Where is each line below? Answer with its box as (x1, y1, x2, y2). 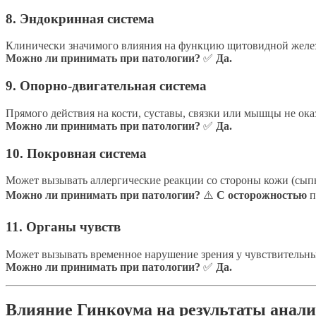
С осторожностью (217, 189, 307, 202)
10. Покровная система (6, 145, 147, 161)
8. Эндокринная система (6, 11, 154, 26)
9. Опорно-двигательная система (6, 78, 207, 94)
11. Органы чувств (6, 219, 121, 234)
